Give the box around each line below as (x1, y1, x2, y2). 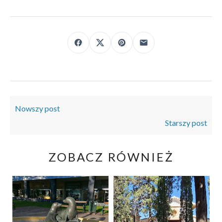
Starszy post (165, 118, 207, 128)
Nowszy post (15, 104, 60, 113)
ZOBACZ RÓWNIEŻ (48, 150, 174, 165)
